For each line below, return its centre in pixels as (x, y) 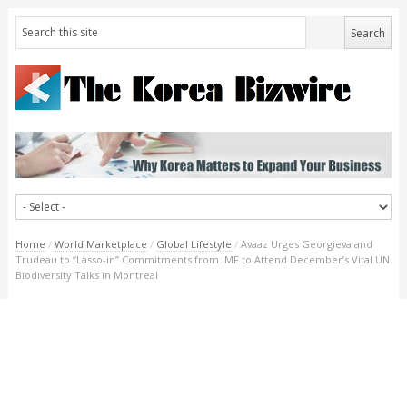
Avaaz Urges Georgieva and (306, 243)
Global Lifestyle (194, 243)
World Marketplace (100, 243)
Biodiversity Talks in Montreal (86, 274)
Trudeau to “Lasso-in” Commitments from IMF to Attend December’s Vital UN (202, 259)
